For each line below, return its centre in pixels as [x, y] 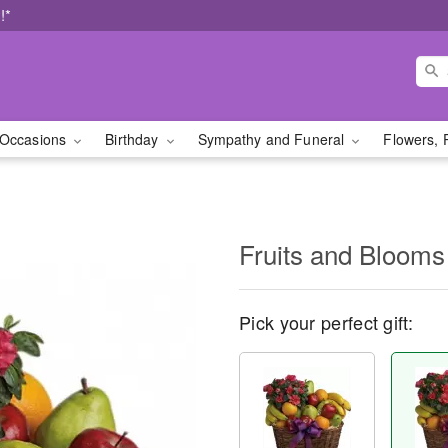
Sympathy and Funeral [273, 139]
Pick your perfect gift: [326, 322]
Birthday [134, 139]
